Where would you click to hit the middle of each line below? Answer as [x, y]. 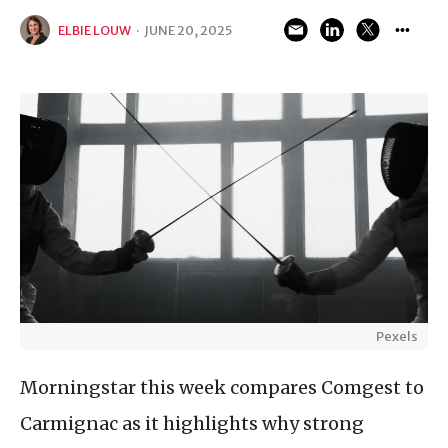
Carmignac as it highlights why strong [192, 423]
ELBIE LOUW [94, 29]
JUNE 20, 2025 [188, 29]
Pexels [397, 335]
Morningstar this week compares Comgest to [222, 387]
